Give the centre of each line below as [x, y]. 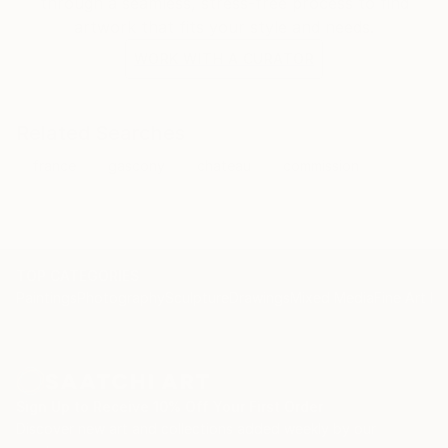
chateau [224, 165]
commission [321, 165]
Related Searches [100, 133]
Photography [121, 297]
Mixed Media [332, 297]
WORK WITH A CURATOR [224, 58]
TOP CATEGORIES [77, 275]
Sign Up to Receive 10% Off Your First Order [169, 406]
